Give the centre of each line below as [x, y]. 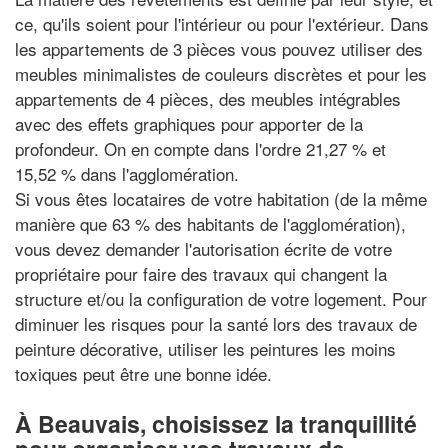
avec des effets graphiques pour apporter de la [189, 123]
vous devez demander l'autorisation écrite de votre [203, 248]
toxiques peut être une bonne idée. [143, 373]
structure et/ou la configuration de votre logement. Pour [221, 298]
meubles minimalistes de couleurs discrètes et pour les [221, 73]
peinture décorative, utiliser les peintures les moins [205, 348]
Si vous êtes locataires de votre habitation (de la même [221, 198]
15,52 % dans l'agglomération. [127, 173]
